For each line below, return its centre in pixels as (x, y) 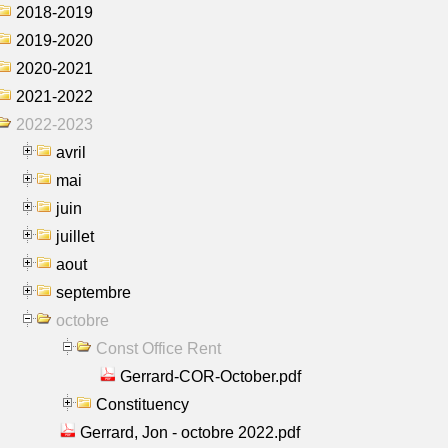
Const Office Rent (158, 348)
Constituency (142, 404)
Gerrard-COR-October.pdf (210, 376)
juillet (75, 236)
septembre (93, 292)
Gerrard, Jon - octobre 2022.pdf (190, 432)
